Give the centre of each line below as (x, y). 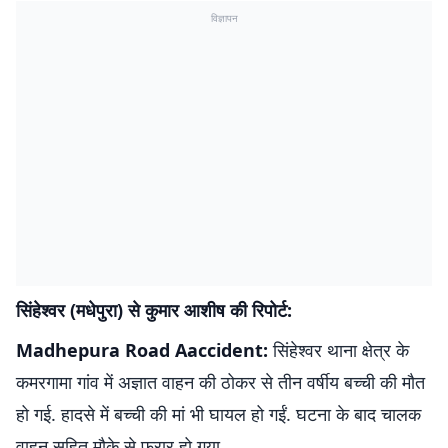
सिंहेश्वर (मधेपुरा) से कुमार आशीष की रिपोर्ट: (154, 310)
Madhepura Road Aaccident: (144, 350)
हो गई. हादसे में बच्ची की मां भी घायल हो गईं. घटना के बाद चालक (218, 414)
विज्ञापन (224, 18)
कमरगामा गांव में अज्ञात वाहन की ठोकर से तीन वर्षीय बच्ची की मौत (220, 382)
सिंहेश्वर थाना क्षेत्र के (341, 350)
